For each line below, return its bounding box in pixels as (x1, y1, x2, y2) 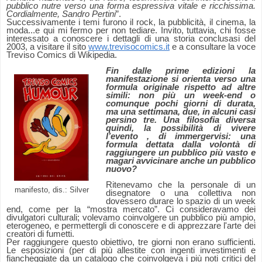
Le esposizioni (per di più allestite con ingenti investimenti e (6, 246, 256, 256)
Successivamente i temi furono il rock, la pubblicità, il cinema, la (6, 18, 256, 27)
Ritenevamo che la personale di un (105, 180, 256, 190)
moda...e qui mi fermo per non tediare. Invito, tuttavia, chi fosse (6, 26, 256, 36)
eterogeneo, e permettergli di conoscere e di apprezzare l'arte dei (6, 221, 256, 231)
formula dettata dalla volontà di (105, 140, 256, 150)
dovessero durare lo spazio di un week (105, 196, 256, 206)
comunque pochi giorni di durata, (105, 99, 256, 109)
